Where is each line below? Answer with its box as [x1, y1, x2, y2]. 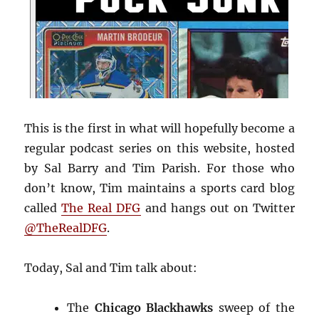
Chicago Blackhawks [94, 300, 214, 315]
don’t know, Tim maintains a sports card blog [24, 180, 295, 195]
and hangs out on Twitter [140, 200, 295, 215]
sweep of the [213, 300, 295, 315]
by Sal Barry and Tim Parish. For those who [24, 160, 295, 175]
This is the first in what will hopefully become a [24, 120, 295, 135]
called [24, 200, 62, 215]
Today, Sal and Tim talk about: [24, 260, 198, 275]
